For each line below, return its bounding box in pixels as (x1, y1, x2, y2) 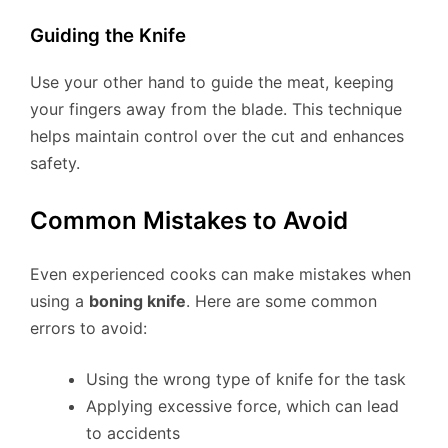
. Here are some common (186, 291, 377, 312)
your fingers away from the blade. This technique (30, 99, 402, 120)
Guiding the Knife (30, 23, 186, 47)
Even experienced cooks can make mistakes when (30, 264, 411, 285)
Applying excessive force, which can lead (86, 396, 399, 417)
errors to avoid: (30, 318, 147, 339)
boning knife (89, 291, 186, 312)
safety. (30, 153, 80, 174)
